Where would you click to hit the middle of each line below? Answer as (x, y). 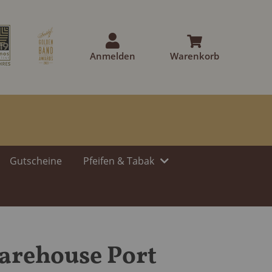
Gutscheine (36, 161)
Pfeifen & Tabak (119, 161)
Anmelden (113, 56)
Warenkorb (195, 56)
